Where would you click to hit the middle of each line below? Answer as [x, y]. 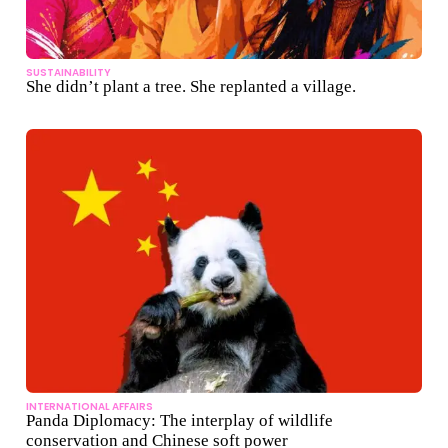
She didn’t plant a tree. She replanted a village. [191, 87]
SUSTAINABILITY [68, 73]
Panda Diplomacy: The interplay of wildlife [179, 421]
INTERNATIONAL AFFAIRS [89, 407]
